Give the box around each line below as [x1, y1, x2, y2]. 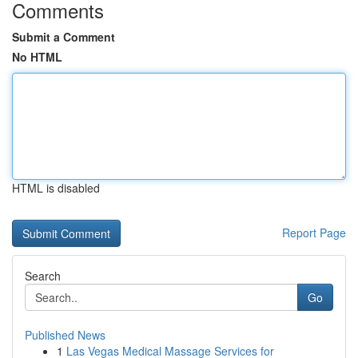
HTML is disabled [12, 180, 100, 196]
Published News [25, 327, 105, 343]
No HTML [12, 49, 62, 65]
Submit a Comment [12, 29, 115, 45]
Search [25, 268, 61, 284]
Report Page [282, 225, 346, 241]
